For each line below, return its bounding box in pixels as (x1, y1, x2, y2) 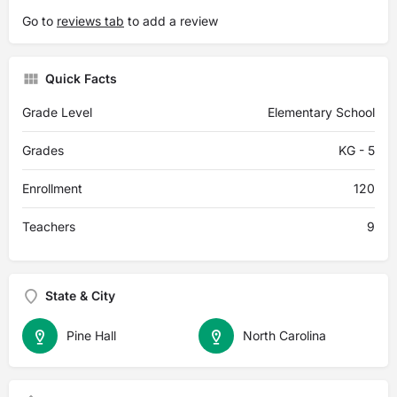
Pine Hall (66, 328, 116, 343)
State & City (45, 288, 115, 303)
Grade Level (22, 105, 92, 120)
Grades (22, 143, 64, 158)
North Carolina (243, 328, 326, 343)
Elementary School (268, 105, 375, 120)
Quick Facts (45, 71, 117, 86)
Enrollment (22, 181, 82, 196)
